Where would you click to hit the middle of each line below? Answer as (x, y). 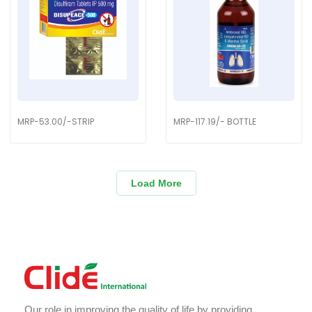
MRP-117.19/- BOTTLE (215, 121)
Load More (156, 183)
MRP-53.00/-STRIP (56, 121)
